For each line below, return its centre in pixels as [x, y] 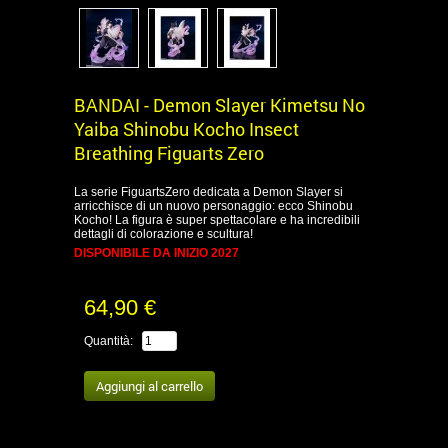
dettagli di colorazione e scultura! [163, 234]
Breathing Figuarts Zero [169, 153]
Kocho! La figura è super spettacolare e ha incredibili [217, 220]
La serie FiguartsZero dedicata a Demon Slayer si [208, 192]
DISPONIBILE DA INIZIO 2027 [156, 253]
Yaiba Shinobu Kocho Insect [186, 129]
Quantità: [108, 341]
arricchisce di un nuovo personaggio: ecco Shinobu [213, 206]
